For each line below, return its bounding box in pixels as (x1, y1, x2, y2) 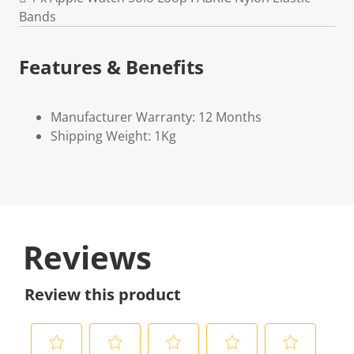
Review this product (24, 284, 181, 305)
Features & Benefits (19, 54, 204, 80)
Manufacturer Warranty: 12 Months (51, 108, 262, 126)
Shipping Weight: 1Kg (51, 127, 176, 145)
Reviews (23, 235, 152, 279)
